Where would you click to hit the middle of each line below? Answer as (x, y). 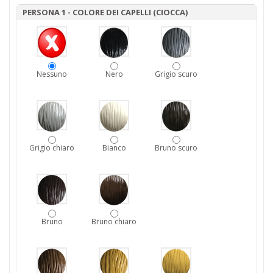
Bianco (114, 148)
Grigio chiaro (52, 148)
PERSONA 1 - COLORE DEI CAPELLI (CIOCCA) (105, 12)
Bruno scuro (176, 148)
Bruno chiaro (114, 222)
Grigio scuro (176, 74)
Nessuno (52, 74)
